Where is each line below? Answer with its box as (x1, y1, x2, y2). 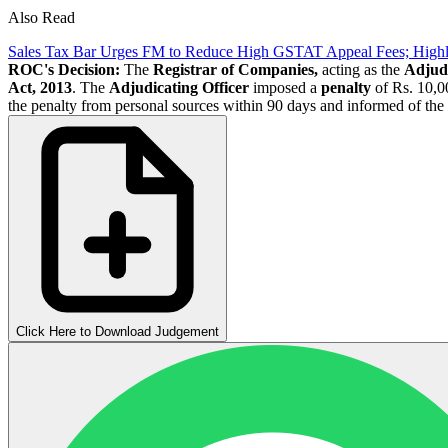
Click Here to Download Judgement (16, 323, 219, 339)
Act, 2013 (8, 78, 72, 96)
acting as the (318, 60, 404, 78)
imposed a (249, 78, 321, 96)
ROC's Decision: (8, 60, 120, 78)
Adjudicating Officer (109, 78, 249, 96)
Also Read (8, 8, 75, 26)
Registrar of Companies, (153, 60, 318, 78)
